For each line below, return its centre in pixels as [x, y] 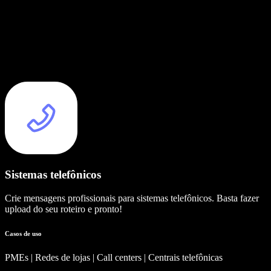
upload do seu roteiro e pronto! [64, 209]
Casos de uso [23, 233]
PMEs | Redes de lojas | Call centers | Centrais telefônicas [114, 257]
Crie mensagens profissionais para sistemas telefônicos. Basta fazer [132, 198]
